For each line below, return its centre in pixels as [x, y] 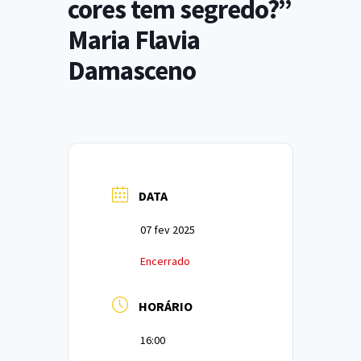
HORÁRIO [166, 306]
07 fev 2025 [168, 230]
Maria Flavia [134, 40]
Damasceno [132, 71]
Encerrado [165, 261]
